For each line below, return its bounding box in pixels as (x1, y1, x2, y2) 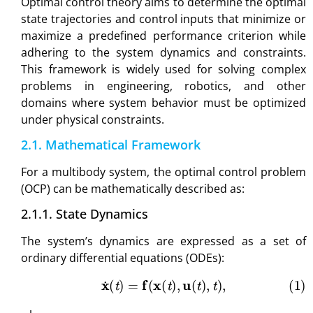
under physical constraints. (21, 111, 164, 127)
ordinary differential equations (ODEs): (21, 250, 224, 266)
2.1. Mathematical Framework (21, 136, 201, 154)
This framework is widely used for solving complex (21, 61, 306, 77)
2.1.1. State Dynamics (21, 205, 148, 223)
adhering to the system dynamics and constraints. (21, 44, 306, 60)
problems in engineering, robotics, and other (21, 78, 306, 94)
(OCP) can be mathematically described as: (21, 181, 245, 197)
